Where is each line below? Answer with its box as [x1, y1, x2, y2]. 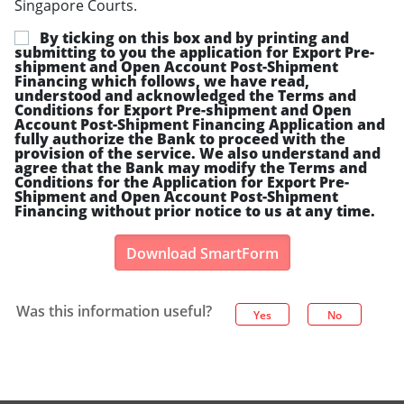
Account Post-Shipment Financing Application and [14, 115, 385, 134]
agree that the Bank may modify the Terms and [14, 158, 367, 178]
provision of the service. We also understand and [14, 143, 381, 163]
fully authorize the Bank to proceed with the [14, 129, 345, 149]
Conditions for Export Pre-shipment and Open [14, 100, 352, 120]
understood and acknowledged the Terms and [14, 86, 356, 106]
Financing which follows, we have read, [14, 71, 309, 91]
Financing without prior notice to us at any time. [14, 201, 375, 221]
